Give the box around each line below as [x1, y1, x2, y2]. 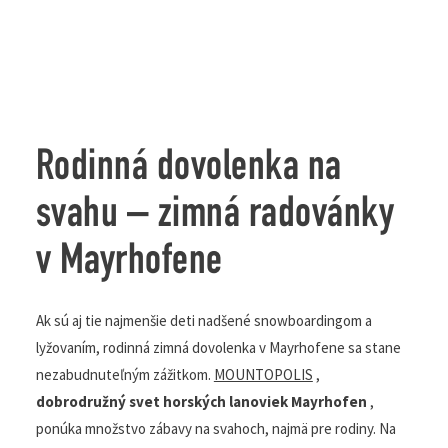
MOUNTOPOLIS [264, 391, 377, 411]
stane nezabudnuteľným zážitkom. [35, 391, 265, 411]
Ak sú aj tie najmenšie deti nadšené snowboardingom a [35, 337, 394, 357]
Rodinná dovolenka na [35, 174, 342, 218]
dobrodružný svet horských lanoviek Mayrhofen [35, 418, 370, 438]
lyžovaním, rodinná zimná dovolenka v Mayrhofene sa [35, 364, 389, 384]
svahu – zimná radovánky [35, 221, 395, 265]
